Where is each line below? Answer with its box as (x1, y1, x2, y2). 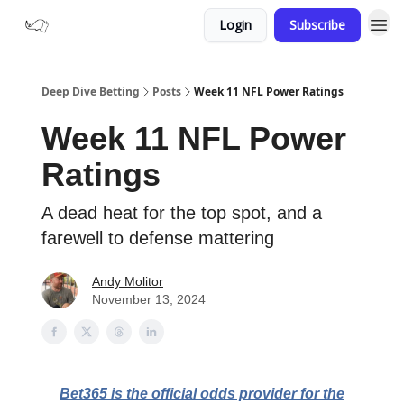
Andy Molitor (92, 274, 163, 289)
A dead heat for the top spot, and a (41, 203, 322, 223)
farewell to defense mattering (41, 228, 274, 248)
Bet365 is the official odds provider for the (60, 386, 344, 401)
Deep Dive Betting (41, 84, 140, 99)
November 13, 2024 (92, 292, 206, 307)
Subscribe (289, 16, 345, 33)
